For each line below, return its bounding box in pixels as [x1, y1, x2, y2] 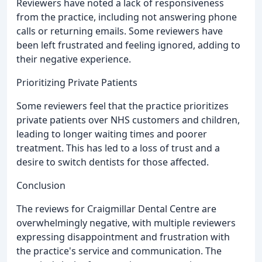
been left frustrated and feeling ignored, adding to [16, 39, 240, 52]
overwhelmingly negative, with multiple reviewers [16, 216, 236, 230]
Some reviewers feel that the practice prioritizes [16, 99, 229, 113]
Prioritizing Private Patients [16, 76, 137, 89]
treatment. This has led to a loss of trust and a [16, 142, 220, 155]
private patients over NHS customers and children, [16, 113, 240, 127]
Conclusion [16, 179, 65, 192]
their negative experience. [16, 53, 131, 66]
